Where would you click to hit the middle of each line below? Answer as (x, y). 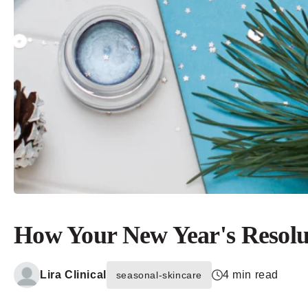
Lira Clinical (73, 275)
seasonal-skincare (159, 275)
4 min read (251, 275)
